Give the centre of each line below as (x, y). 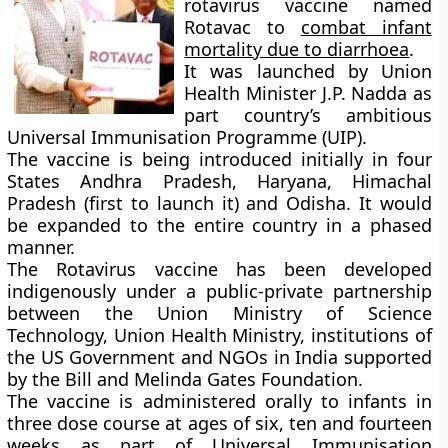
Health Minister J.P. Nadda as (308, 93)
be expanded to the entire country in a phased (219, 225)
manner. (41, 247)
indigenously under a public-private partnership (219, 291)
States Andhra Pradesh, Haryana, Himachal (219, 181)
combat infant (366, 27)
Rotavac (218, 27)
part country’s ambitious (308, 115)
